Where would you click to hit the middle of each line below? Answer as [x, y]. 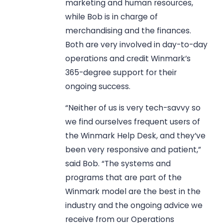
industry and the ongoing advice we [134, 206]
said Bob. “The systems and [118, 164]
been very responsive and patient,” [133, 150]
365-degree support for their [121, 72]
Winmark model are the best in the [133, 192]
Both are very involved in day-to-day [137, 44]
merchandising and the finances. [128, 30]
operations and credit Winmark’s [128, 58]
